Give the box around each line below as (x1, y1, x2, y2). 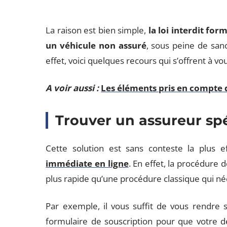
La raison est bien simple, (46, 24, 148, 36)
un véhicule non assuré (46, 40, 146, 51)
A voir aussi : (46, 82, 99, 94)
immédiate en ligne (46, 158, 129, 169)
